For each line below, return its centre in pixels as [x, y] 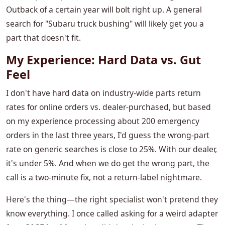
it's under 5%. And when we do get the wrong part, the [108, 163]
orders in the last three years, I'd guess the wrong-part [108, 135]
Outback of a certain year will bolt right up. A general [104, 10]
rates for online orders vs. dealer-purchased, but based [108, 107]
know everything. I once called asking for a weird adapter [112, 214]
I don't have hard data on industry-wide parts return [103, 93]
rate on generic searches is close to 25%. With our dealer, [111, 149]
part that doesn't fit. [43, 38]
